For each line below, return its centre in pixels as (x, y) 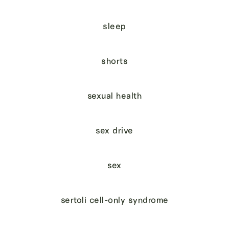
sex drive (114, 130)
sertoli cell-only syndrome (114, 200)
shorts (114, 61)
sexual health (114, 95)
